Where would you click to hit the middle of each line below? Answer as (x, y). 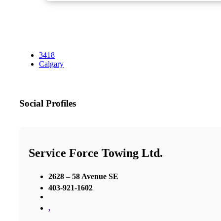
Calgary (51, 64)
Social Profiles (48, 104)
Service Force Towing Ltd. (96, 153)
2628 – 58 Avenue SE (83, 176)
